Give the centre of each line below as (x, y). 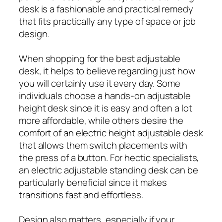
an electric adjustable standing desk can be (109, 170)
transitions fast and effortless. (81, 194)
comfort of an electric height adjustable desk (111, 133)
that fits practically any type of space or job (108, 21)
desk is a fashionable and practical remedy (106, 9)
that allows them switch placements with (103, 145)
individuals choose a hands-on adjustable (105, 95)
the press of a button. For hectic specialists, (109, 157)
